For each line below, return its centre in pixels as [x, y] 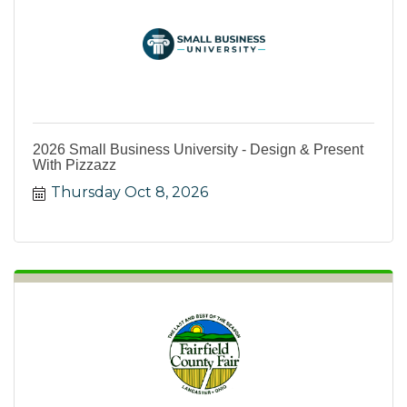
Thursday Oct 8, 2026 [129, 193]
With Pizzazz [74, 165]
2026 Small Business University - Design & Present [198, 150]
